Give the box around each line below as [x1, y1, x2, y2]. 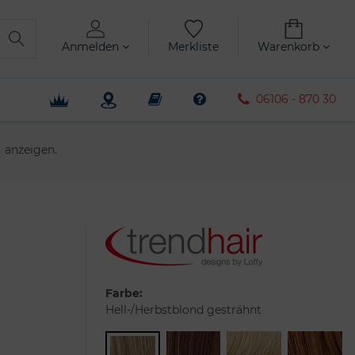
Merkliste [168, 40, 219, 54]
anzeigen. [4, 142, 57, 157]
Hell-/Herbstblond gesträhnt [105, 302, 261, 317]
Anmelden [62, 40, 122, 54]
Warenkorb [258, 40, 323, 54]
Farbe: [105, 285, 143, 300]
